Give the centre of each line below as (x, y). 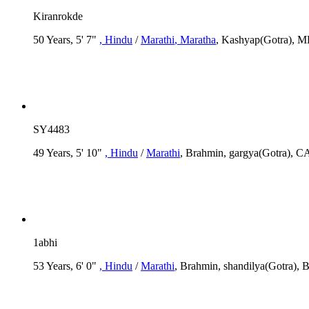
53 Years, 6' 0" (66, 266)
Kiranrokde (58, 16)
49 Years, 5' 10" (69, 152)
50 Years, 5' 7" (66, 39)
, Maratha (195, 39)
